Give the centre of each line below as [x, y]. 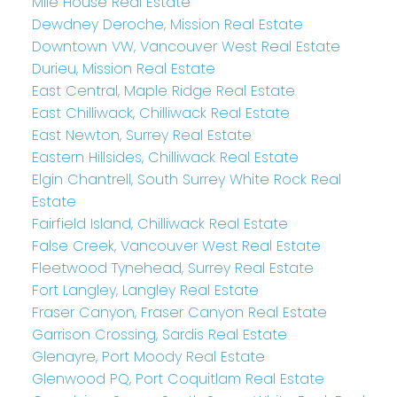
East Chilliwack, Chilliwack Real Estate [160, 113]
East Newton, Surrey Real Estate [141, 135]
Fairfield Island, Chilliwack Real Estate [160, 223]
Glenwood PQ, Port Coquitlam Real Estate [178, 378]
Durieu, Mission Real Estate [123, 68]
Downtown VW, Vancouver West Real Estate [186, 46]
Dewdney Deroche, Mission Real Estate [167, 24]
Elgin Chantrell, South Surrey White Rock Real [186, 179]
